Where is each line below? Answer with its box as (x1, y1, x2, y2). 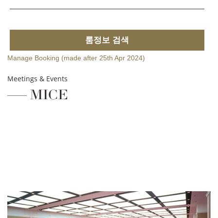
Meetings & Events (7, 74, 68, 84)
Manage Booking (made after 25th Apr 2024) (7, 54, 145, 62)
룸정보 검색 (85, 36, 129, 45)
